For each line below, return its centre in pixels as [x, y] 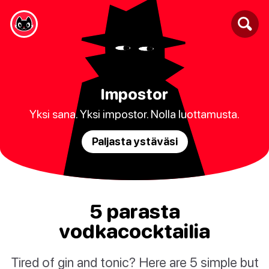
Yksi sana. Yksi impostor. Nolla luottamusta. [134, 113]
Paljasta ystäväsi [134, 141]
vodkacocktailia [134, 231]
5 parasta [134, 211]
